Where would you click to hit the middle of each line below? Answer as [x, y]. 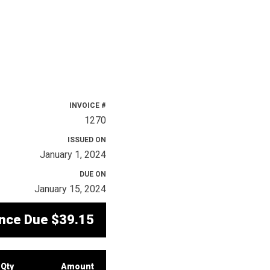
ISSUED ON [87, 140]
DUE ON [93, 174]
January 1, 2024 [73, 155]
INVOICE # [88, 105]
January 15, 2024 [70, 189]
